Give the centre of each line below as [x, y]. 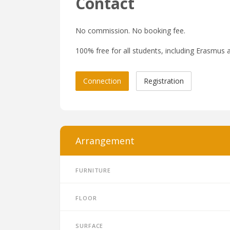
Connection [102, 81]
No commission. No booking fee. [130, 31]
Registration [164, 81]
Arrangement [105, 141]
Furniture [93, 169]
